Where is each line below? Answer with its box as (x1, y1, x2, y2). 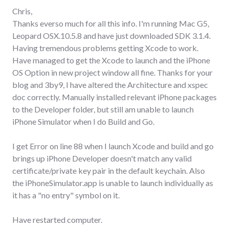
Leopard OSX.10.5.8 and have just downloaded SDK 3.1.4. (12, 30, 211, 40)
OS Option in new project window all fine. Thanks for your (12, 67, 213, 77)
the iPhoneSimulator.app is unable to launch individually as (12, 177, 213, 188)
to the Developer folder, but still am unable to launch (12, 104, 194, 114)
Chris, (12, 6, 32, 16)
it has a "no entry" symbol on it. (12, 190, 120, 200)
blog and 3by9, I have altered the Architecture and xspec (12, 79, 208, 89)
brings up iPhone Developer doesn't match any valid (12, 153, 192, 163)
